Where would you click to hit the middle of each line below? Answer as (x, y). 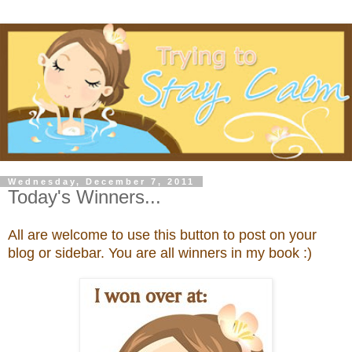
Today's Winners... (84, 196)
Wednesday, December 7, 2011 (101, 181)
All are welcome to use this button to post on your (162, 235)
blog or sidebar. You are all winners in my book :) (160, 253)
